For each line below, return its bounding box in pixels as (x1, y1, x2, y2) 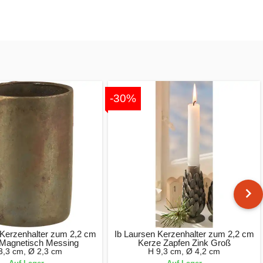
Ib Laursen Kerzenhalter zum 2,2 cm (114, 228, 254, 239)
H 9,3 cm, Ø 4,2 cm (148, 246, 221, 256)
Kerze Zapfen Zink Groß (137, 237, 231, 248)
